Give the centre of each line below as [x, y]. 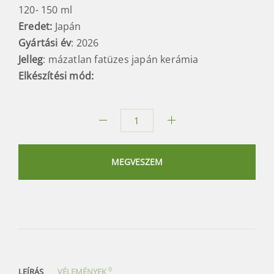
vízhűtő [32, 149]
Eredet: [35, 26]
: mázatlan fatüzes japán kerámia [121, 59]
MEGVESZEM [137, 162]
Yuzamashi [40, 137]
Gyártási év [45, 43]
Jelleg [31, 59]
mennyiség [40, 160]
